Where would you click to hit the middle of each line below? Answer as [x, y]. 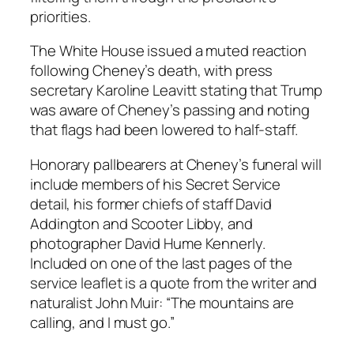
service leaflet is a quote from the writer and [174, 282]
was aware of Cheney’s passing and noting [170, 110]
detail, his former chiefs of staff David [151, 203]
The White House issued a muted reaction [169, 51]
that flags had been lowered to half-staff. [164, 130]
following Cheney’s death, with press [152, 71]
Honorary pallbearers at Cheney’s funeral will [176, 164]
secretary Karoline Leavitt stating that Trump [176, 90]
